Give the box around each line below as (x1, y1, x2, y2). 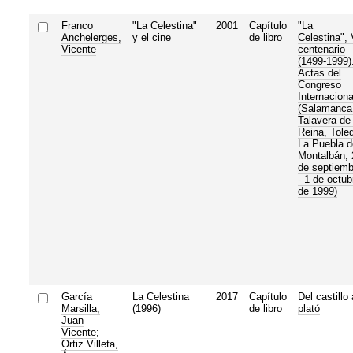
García (61, 290, 92, 303)
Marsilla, (61, 302, 100, 314)
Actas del (297, 66, 341, 79)
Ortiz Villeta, (61, 337, 118, 350)
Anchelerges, (61, 31, 121, 43)
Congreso (297, 78, 341, 91)
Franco (61, 19, 93, 32)
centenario (297, 43, 345, 55)
